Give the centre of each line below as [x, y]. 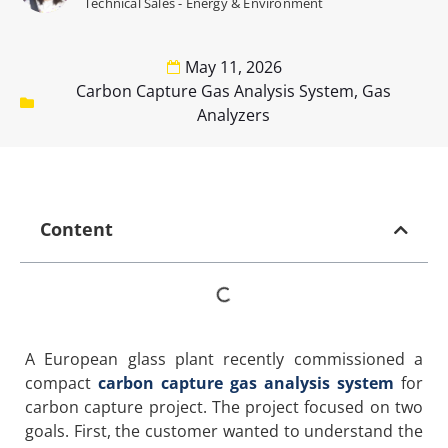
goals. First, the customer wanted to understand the [224, 431]
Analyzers [233, 115]
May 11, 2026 [233, 67]
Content [76, 229]
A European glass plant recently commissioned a [224, 359]
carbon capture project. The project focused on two [224, 407]
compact [61, 383]
